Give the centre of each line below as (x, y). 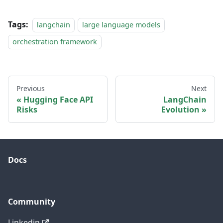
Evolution (180, 109)
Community (32, 202)
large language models (121, 24)
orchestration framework (55, 41)
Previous (31, 88)
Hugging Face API (58, 99)
